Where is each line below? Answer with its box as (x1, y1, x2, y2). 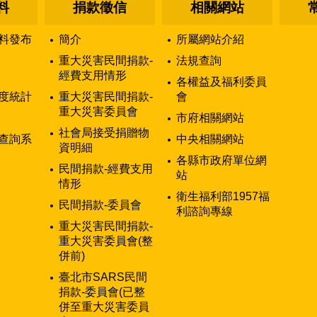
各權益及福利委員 (176, 76, 267, 88)
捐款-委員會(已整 (59, 286, 145, 299)
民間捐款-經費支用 (59, 163, 153, 175)
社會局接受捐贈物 (59, 127, 149, 139)
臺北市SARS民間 (59, 271, 147, 284)
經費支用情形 (59, 69, 127, 82)
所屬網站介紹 (176, 33, 244, 46)
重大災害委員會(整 (59, 235, 153, 248)
